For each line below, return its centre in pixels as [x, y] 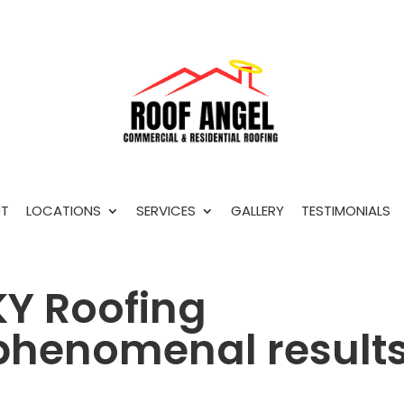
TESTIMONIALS [345, 210]
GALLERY [257, 210]
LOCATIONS [63, 210]
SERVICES [165, 210]
